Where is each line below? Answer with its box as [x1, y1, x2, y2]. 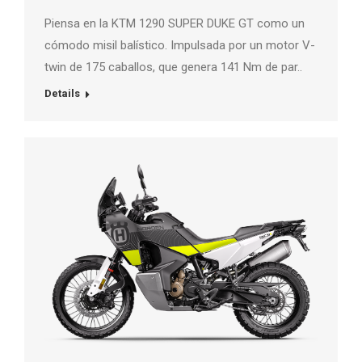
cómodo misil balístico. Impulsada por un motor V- [44, 37, 315, 53]
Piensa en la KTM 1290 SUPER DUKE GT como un [44, 15, 305, 31]
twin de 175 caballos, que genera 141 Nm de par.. [44, 59, 302, 74]
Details [44, 86, 80, 99]
